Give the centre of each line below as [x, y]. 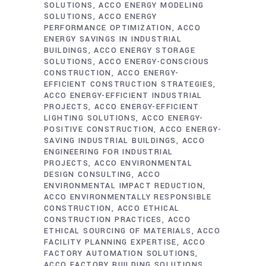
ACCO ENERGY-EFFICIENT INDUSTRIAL [123, 96]
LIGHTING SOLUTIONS [90, 118]
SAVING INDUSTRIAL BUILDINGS [110, 141]
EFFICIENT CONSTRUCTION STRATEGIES [129, 84]
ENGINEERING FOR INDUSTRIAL [109, 152]
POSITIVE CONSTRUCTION [99, 129]
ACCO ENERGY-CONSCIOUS [154, 62]
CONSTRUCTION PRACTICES [103, 220]
